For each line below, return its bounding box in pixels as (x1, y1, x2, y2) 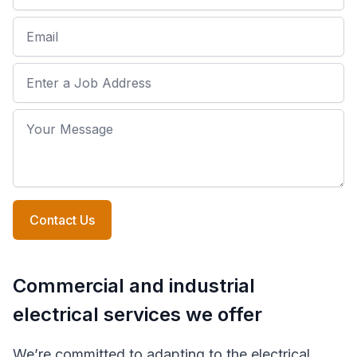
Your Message (12, 112, 107, 129)
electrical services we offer (13, 303, 262, 326)
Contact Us (29, 212, 95, 228)
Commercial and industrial (13, 274, 255, 297)
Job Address (12, 66, 96, 83)
